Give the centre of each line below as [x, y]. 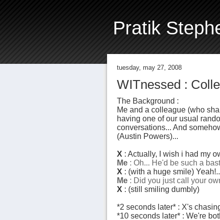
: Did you [146, 180]
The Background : [148, 101]
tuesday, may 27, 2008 [149, 68]
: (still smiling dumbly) [162, 189]
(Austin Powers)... [147, 136]
